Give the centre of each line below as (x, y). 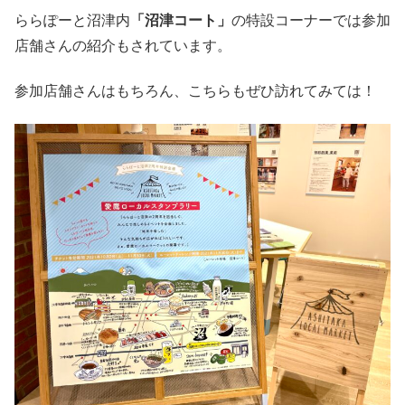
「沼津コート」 (181, 20)
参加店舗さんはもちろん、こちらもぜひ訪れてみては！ (195, 90)
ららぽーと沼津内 (72, 20)
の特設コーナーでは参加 (311, 20)
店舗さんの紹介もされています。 (123, 45)
